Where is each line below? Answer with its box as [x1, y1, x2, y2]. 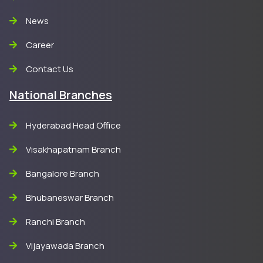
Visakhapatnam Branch [26, 143, 121, 156]
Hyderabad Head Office [26, 119, 121, 131]
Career [26, 39, 54, 51]
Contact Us [26, 63, 73, 75]
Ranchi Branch [26, 215, 85, 228]
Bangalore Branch [26, 167, 99, 180]
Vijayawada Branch [26, 240, 104, 252]
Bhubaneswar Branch [26, 191, 114, 204]
